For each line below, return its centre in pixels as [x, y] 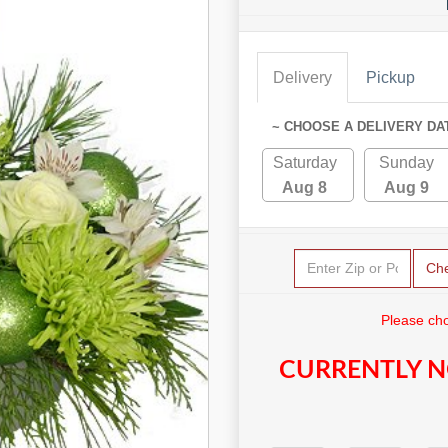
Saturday [304, 162]
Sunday [406, 162]
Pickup [390, 77]
